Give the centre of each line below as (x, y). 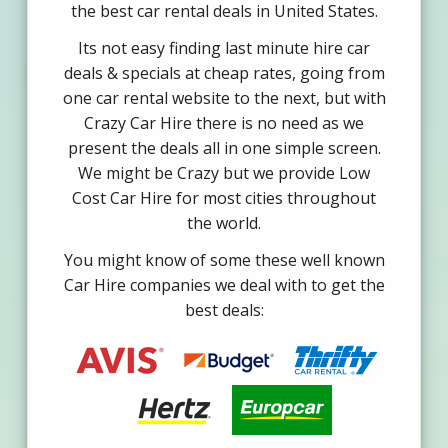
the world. (224, 223)
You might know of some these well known (224, 260)
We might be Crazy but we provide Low (224, 173)
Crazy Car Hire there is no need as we (224, 123)
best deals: (224, 310)
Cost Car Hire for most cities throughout (224, 198)
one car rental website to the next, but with (224, 98)
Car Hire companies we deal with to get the (224, 285)
